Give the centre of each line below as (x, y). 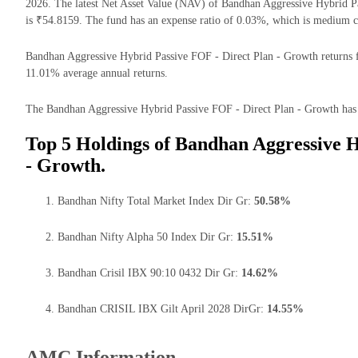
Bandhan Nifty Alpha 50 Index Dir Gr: (147, 237)
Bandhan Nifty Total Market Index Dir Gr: (156, 201)
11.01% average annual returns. (97, 74)
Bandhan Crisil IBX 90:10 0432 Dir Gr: (149, 272)
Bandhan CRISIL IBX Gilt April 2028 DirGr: (162, 308)
